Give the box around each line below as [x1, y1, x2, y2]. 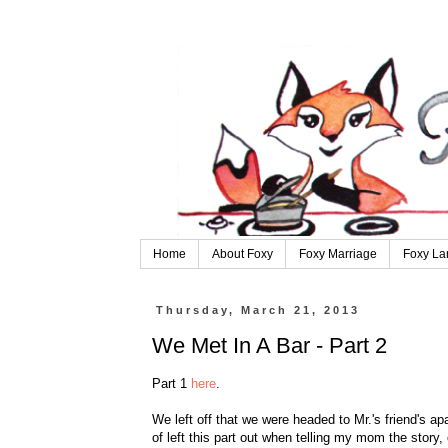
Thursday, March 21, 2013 [155, 304, 360, 317]
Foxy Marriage [298, 247, 377, 262]
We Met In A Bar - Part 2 [151, 332, 387, 358]
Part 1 [151, 376, 191, 392]
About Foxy [211, 247, 273, 262]
